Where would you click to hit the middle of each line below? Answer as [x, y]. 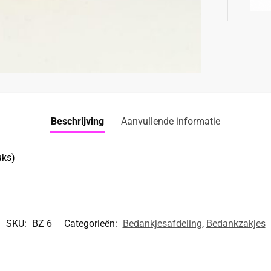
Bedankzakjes [236, 224]
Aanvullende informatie [171, 121]
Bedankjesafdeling [162, 224]
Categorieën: [92, 224]
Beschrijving [77, 121]
